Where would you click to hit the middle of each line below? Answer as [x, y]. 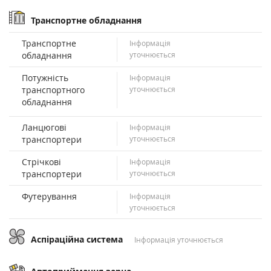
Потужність [45, 77]
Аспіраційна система [78, 239]
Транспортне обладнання [86, 20]
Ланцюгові [44, 127]
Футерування [49, 196]
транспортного [53, 90]
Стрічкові [41, 162]
